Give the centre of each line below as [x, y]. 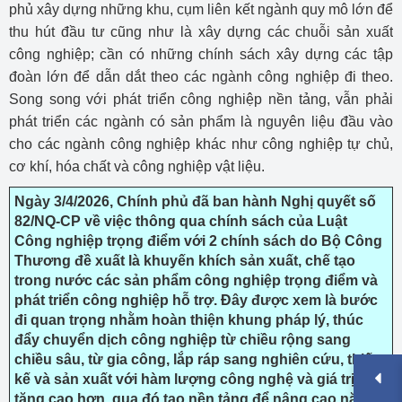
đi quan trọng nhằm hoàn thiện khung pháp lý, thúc [189, 320]
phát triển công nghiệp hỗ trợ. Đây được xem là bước [196, 301]
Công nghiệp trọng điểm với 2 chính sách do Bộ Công [198, 241]
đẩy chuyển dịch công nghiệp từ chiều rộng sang [183, 340]
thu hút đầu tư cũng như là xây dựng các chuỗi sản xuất [201, 32]
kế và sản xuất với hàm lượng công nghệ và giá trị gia [197, 380]
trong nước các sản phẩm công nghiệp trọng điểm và [196, 281]
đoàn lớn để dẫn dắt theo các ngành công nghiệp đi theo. [201, 77]
